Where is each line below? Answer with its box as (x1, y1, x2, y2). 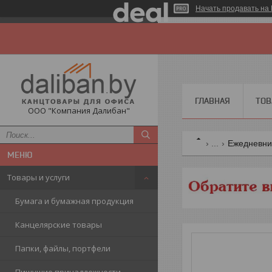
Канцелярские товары (15, 219, 102, 230)
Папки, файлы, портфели (15, 243, 110, 254)
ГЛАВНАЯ (195, 95, 230, 106)
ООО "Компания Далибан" (28, 105, 130, 116)
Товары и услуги (7, 172, 70, 183)
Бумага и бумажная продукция (15, 195, 134, 206)
